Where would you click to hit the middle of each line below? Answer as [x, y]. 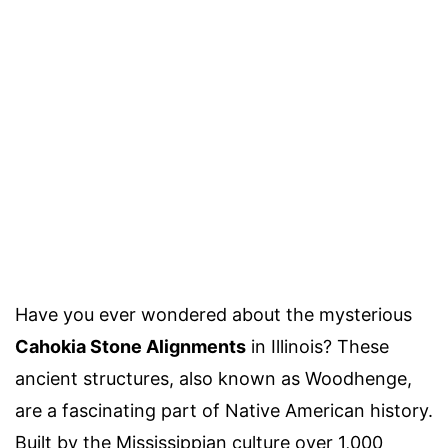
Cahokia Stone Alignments [130, 346]
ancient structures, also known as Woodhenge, [213, 378]
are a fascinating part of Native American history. [224, 410]
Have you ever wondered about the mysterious [213, 314]
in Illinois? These [317, 346]
